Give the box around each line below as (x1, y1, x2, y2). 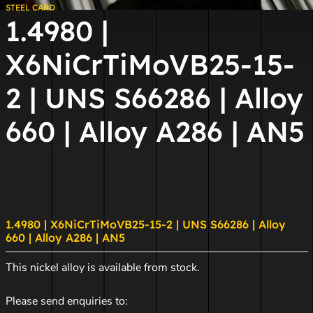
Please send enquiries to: (5, 293, 128, 309)
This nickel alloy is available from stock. (5, 260, 200, 275)
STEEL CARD (5, 2, 55, 13)
